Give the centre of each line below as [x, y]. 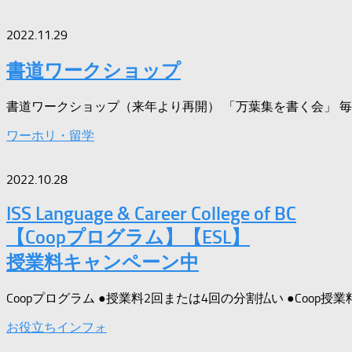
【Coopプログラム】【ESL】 [128, 237]
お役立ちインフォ [57, 328]
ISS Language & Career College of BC [151, 214]
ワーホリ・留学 [50, 135]
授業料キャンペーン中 [103, 262]
